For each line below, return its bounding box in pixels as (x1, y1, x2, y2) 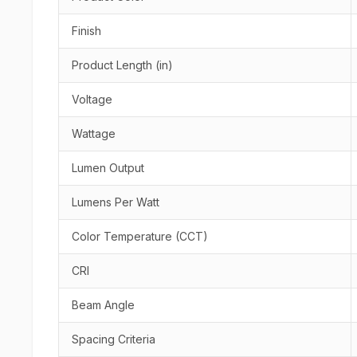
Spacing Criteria (72, 332, 155, 346)
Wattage (72, 127, 116, 140)
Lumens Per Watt (72, 195, 159, 209)
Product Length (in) (72, 58, 173, 72)
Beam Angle (72, 298, 135, 312)
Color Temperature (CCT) (72, 229, 208, 243)
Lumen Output (72, 161, 144, 175)
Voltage (72, 92, 112, 106)
